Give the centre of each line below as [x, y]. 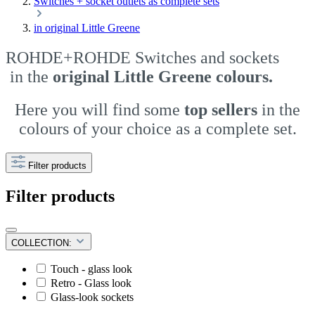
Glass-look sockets [92, 297]
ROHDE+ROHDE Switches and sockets [142, 57]
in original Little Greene [87, 28]
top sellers [221, 109]
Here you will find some [99, 109]
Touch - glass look [91, 269]
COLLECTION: [43, 243]
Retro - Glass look [91, 283]
